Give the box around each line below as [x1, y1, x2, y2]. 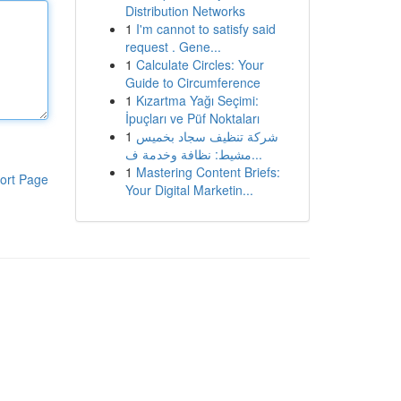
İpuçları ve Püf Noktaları [124, 109, 260, 127]
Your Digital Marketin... [124, 181, 253, 199]
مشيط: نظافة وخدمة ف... [251, 145, 262, 163]
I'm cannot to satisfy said [135, 20, 276, 38]
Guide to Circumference [124, 73, 260, 91]
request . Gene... [124, 38, 221, 55]
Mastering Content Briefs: [135, 163, 280, 181]
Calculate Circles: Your [135, 55, 264, 73]
